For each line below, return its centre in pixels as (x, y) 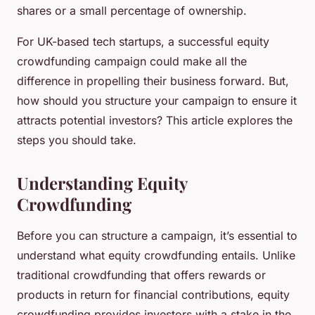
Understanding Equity (102, 183)
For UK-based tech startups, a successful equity (143, 42)
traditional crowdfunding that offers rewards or (141, 275)
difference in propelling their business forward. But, (153, 81)
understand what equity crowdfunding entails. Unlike (156, 256)
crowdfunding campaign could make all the (132, 62)
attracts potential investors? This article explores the (155, 121)
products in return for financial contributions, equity (153, 295)
